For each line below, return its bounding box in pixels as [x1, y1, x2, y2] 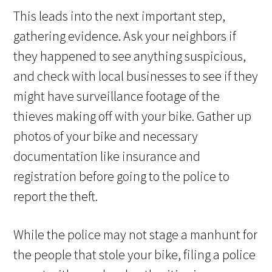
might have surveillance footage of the [13, 87, 220, 105]
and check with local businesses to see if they [13, 67, 259, 85]
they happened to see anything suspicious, [13, 47, 246, 65]
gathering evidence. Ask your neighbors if [13, 27, 237, 45]
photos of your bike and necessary [13, 127, 199, 145]
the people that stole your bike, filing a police [13, 246, 256, 263]
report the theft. [13, 188, 98, 205]
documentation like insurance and [13, 148, 201, 165]
